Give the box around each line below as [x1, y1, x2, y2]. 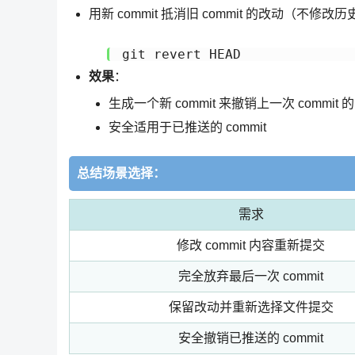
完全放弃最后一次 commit [178, 269, 323, 283]
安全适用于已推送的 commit [109, 120, 266, 135]
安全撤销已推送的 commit [178, 330, 323, 345]
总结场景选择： [77, 166, 166, 180]
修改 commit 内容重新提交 [177, 238, 325, 252]
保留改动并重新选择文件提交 [168, 300, 334, 314]
